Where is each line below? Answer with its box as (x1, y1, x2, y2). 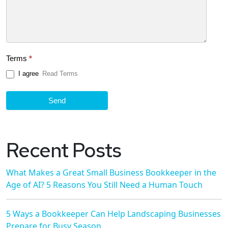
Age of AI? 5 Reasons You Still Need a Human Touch (6, 179, 203, 190)
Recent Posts (6, 136, 121, 163)
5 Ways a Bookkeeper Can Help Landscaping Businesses (6, 208, 221, 219)
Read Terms (42, 70, 78, 78)
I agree (16, 70, 39, 78)
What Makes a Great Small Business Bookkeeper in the (6, 166, 216, 178)
